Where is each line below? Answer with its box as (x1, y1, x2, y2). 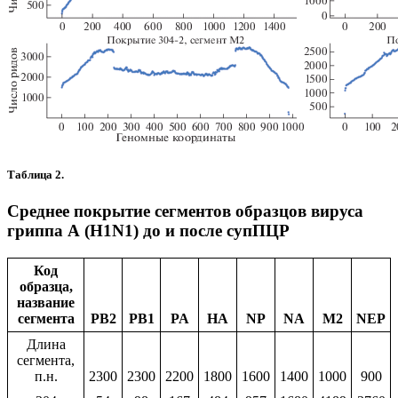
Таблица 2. (7, 167, 69, 181)
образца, (19, 278, 73, 294)
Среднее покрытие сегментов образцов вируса (7, 201, 363, 220)
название (17, 294, 75, 310)
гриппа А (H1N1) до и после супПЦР (7, 220, 290, 240)
